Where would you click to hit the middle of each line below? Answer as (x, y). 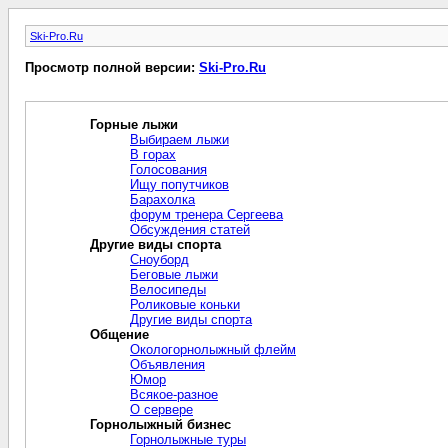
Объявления (167, 364)
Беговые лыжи (174, 274)
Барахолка (162, 199)
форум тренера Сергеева (206, 214)
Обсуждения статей (190, 229)
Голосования (168, 169)
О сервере (161, 409)
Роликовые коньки (185, 304)
